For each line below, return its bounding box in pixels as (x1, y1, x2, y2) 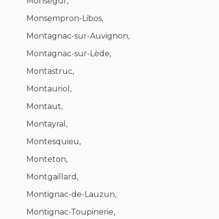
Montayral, (26, 119, 67, 129)
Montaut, (26, 102, 63, 111)
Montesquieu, (26, 137, 81, 147)
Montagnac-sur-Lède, (26, 49, 111, 59)
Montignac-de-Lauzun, (26, 190, 116, 199)
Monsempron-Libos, (26, 14, 103, 23)
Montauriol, (26, 84, 71, 94)
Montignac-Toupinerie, (26, 207, 115, 217)
